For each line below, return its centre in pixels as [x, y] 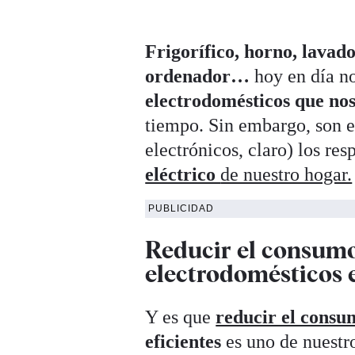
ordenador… [198, 76]
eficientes [183, 341]
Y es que [181, 317]
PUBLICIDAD [181, 209]
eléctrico [183, 175]
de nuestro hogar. [286, 175]
